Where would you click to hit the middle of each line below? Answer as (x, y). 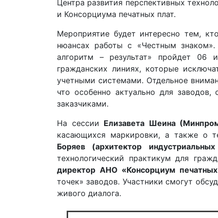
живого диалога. (89, 193)
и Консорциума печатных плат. (116, 14)
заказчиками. (83, 103)
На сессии (81, 123)
